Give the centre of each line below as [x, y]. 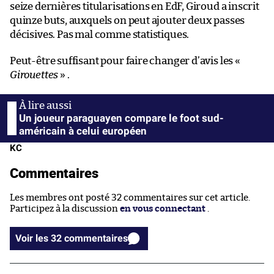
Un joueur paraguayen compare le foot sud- [121, 118]
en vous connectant [163, 209]
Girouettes [34, 75]
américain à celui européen [83, 131]
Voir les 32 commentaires [96, 238]
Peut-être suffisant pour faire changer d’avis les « [126, 61]
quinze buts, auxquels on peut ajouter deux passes [128, 20]
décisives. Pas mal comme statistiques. [100, 34]
